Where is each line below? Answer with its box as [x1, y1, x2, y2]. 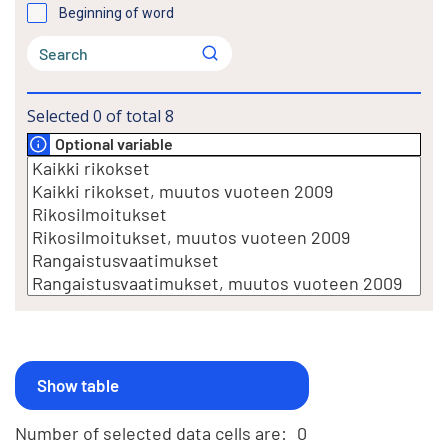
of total [106, 104, 161, 127]
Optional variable [55, 134, 173, 154]
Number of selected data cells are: [15, 421, 287, 444]
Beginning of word [59, 4, 174, 21]
